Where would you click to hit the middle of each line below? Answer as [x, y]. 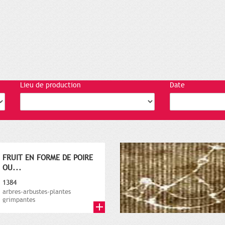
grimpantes [19, 200]
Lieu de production [51, 85]
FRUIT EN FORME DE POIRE [48, 158]
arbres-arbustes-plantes [37, 192]
